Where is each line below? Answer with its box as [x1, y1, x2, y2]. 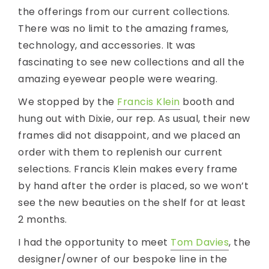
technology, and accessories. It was [18, 38, 196, 53]
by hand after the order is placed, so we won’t [18, 179, 249, 193]
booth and [180, 95, 235, 109]
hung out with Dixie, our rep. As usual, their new [18, 112, 250, 126]
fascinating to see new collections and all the [18, 55, 244, 70]
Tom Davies [171, 235, 229, 250]
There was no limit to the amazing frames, [18, 22, 229, 36]
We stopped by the [18, 95, 117, 109]
